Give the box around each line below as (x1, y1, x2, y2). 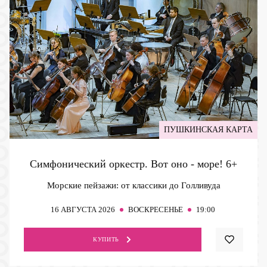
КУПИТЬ (93, 235, 119, 243)
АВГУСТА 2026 (60, 204, 115, 214)
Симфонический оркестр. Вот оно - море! (30, 157, 226, 170)
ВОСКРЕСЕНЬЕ (128, 204, 183, 214)
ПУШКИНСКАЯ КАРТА (164, 125, 253, 134)
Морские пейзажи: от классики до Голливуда (46, 180, 221, 190)
